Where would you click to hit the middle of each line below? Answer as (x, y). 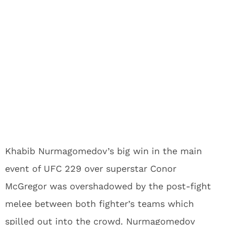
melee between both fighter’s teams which (99, 204)
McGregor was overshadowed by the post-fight (108, 186)
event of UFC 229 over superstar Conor (91, 168)
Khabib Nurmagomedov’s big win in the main (103, 151)
